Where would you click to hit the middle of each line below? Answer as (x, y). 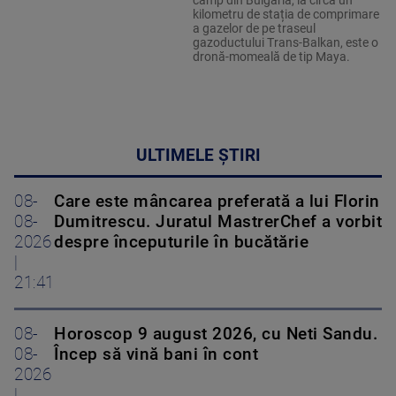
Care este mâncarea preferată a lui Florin (217, 202)
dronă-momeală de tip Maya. (271, 57)
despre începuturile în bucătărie (181, 243)
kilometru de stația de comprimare (286, 15)
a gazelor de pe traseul (254, 29)
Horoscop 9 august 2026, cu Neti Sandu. (216, 335)
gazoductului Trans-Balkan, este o (285, 43)
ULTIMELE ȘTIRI (198, 156)
